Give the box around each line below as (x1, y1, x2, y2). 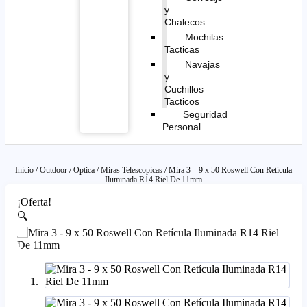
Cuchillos (164, 83, 204, 95)
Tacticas (164, 43, 199, 55)
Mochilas (184, 31, 223, 42)
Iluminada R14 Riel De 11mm (104, 174, 202, 184)
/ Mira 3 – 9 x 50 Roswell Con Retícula (162, 164, 292, 175)
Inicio (14, 164, 34, 175)
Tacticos (164, 95, 199, 107)
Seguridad (182, 108, 228, 120)
